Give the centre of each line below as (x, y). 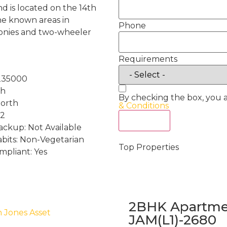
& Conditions (144, 106)
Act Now (144, 120)
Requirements (148, 59)
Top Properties (149, 147)
